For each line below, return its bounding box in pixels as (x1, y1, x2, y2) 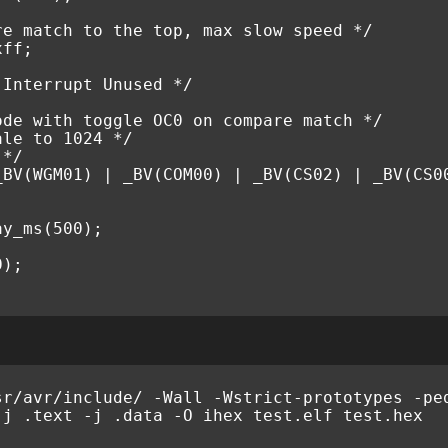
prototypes (303, 388, 403, 407)
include (63, 388, 133, 407)
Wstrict (223, 388, 293, 407)
